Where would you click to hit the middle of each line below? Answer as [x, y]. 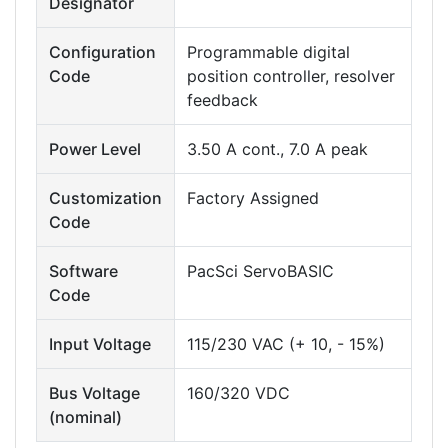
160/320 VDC [238, 392]
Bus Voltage [94, 392]
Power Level [95, 148]
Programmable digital [268, 51]
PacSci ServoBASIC [260, 270]
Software [83, 270]
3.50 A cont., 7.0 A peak [277, 148]
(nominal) [85, 416]
